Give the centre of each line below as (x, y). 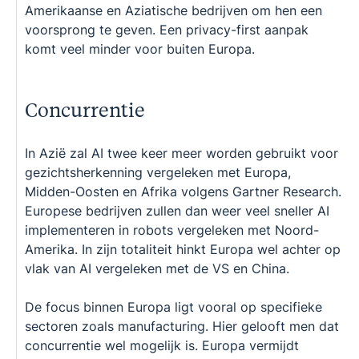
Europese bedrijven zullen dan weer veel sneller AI (177, 210)
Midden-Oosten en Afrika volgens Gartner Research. (183, 191)
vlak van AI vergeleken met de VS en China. (157, 268)
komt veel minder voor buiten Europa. (140, 48)
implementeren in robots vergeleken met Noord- (172, 230)
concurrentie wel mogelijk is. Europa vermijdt (162, 345)
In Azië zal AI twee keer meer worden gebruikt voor (182, 153)
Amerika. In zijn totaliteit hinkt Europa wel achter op (183, 249)
